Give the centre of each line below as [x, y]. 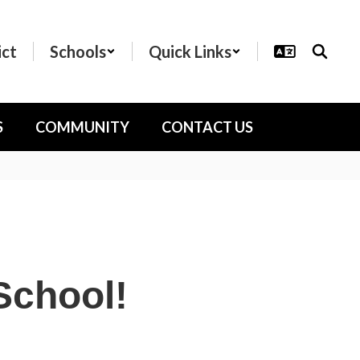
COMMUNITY [82, 127]
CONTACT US [207, 127]
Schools [78, 51]
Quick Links [190, 51]
